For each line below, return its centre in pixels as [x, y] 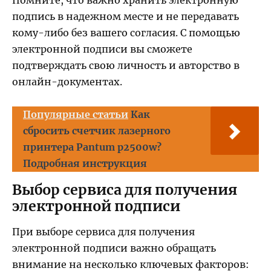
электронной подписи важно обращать [114, 248]
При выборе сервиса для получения [103, 232]
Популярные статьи [76, 115]
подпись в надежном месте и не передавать [126, 16]
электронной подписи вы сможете [102, 49]
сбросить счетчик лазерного [97, 131]
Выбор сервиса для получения [125, 190]
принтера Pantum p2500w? [92, 147]
